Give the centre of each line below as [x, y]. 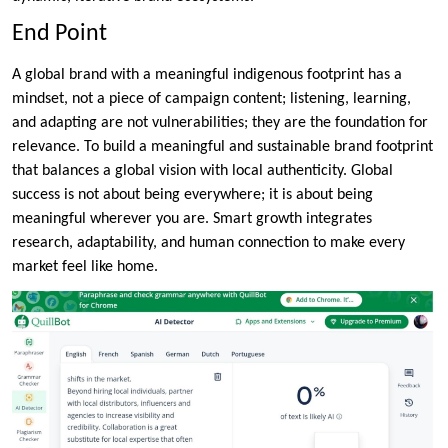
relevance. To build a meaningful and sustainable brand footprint [222, 146]
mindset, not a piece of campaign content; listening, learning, [211, 98]
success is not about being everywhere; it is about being [192, 194]
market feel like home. [85, 266]
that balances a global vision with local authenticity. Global [202, 170]
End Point [59, 33]
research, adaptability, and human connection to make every [208, 242]
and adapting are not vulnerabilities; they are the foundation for [220, 122]
